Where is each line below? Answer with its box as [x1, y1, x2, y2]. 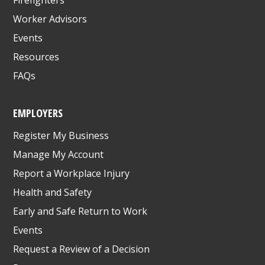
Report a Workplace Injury [13, 166, 130, 180]
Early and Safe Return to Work [13, 204, 148, 218]
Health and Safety [13, 185, 92, 199]
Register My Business [13, 128, 109, 142]
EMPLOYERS [13, 105, 63, 120]
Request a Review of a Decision [13, 242, 150, 256]
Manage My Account [13, 147, 104, 161]
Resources [13, 50, 60, 63]
